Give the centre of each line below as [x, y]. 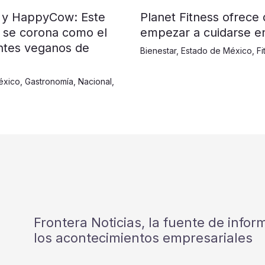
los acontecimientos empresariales [143, 238]
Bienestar [158, 50]
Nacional [95, 82]
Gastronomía [49, 82]
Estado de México [216, 50]
